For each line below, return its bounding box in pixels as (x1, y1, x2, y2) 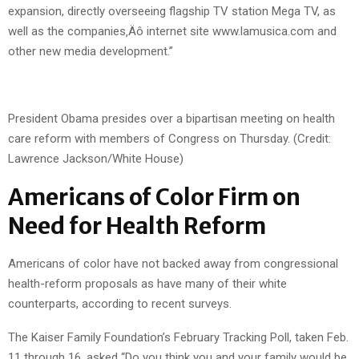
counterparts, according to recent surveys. (8, 296, 232, 311)
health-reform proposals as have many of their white (8, 276, 287, 291)
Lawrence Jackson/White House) (8, 151, 184, 166)
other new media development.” (8, 43, 173, 58)
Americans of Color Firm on (8, 182, 301, 212)
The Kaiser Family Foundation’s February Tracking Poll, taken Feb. (8, 329, 349, 345)
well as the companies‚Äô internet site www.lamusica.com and (8, 23, 337, 38)
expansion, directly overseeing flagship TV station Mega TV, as (8, 3, 336, 18)
